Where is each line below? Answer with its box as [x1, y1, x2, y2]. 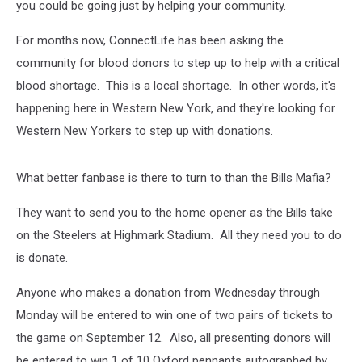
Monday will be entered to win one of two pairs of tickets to [16, 308, 333, 322]
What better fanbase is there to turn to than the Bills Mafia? [16, 170, 331, 185]
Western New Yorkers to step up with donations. [16, 124, 273, 138]
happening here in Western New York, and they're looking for [16, 101, 335, 116]
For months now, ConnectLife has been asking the [16, 33, 284, 48]
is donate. [16, 250, 68, 265]
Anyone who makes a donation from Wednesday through [16, 285, 320, 300]
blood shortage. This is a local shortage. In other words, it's [16, 78, 336, 93]
